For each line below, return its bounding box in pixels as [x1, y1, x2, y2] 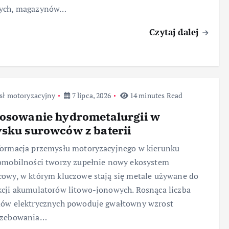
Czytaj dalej [149, 26, 201, 38]
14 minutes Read [128, 90, 183, 101]
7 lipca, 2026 [70, 90, 111, 101]
